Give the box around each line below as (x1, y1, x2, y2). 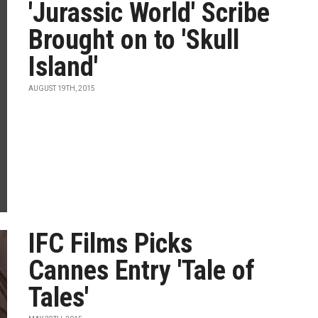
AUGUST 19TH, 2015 (28, 84, 96, 92)
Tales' (28, 282, 89, 313)
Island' (28, 51, 99, 82)
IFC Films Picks (28, 228, 193, 259)
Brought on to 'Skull (28, 24, 240, 55)
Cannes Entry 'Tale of (28, 255, 256, 286)
